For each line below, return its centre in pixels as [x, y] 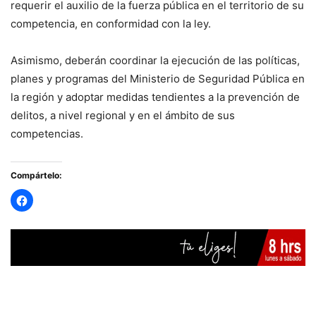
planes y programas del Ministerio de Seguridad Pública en [158, 79]
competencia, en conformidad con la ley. [111, 24]
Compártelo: [36, 176]
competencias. [47, 134]
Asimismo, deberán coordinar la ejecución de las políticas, [155, 61]
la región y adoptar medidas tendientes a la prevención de [155, 97]
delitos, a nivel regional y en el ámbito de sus [123, 116]
